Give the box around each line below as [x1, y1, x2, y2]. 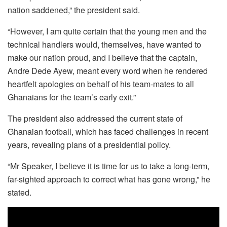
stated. [8, 186, 31, 198]
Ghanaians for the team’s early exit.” [8, 91, 136, 103]
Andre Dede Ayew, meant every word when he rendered [8, 64, 208, 77]
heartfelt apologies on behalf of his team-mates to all [8, 78, 194, 90]
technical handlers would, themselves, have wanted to [8, 38, 201, 50]
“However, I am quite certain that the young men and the [8, 25, 207, 37]
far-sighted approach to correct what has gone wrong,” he [8, 173, 210, 185]
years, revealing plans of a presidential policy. [8, 138, 171, 150]
